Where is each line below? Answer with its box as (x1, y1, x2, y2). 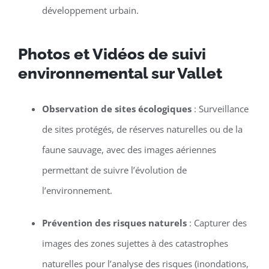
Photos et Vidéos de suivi (17, 45, 206, 64)
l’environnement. (41, 184, 112, 197)
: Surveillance (191, 103, 249, 115)
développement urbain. (41, 4, 139, 17)
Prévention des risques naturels (41, 217, 187, 229)
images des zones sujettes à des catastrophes (41, 237, 228, 250)
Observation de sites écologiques (41, 103, 192, 115)
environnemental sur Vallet (17, 64, 226, 83)
